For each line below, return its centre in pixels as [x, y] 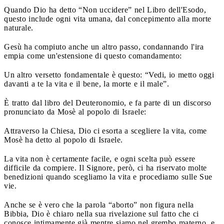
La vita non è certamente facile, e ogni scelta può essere [100, 158]
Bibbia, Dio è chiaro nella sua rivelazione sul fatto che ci [101, 213]
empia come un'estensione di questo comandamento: [93, 55]
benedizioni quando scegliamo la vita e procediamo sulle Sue [108, 176]
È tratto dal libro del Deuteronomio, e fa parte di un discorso [108, 102]
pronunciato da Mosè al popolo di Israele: [75, 111]
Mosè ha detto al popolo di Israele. [63, 139]
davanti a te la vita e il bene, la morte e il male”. [86, 83]
